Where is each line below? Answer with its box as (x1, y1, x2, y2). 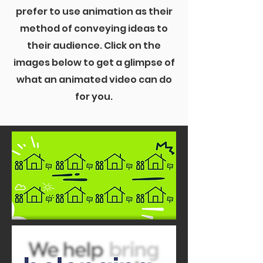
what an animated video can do (16, 73, 172, 86)
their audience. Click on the (27, 39, 161, 52)
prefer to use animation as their (15, 5, 173, 18)
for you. (75, 90, 113, 103)
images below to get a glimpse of (13, 56, 175, 69)
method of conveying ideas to (20, 22, 168, 35)
